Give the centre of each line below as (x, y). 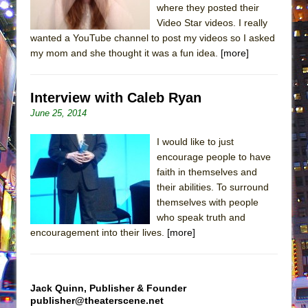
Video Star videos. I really (212, 22)
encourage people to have (214, 156)
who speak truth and (201, 217)
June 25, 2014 (58, 113)
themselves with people (208, 202)
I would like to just (195, 141)
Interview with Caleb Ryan (116, 97)
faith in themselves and (207, 172)
